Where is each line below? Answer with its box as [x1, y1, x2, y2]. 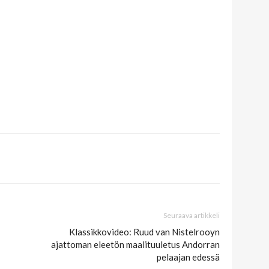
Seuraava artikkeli [163, 211, 220, 220]
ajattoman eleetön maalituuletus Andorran [51, 239, 220, 250]
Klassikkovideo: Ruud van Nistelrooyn [69, 226, 220, 238]
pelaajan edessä [157, 252, 220, 263]
